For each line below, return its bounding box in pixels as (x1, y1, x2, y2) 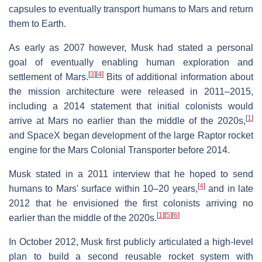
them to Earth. (9, 18, 66, 29)
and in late (205, 183, 254, 194)
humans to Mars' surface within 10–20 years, (9, 183, 198, 194)
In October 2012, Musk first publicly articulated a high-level (9, 236, 253, 247)
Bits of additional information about (103, 71, 254, 82)
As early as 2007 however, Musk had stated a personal (9, 42, 253, 53)
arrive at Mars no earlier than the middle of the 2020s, (9, 115, 246, 126)
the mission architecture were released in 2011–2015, (9, 86, 253, 96)
